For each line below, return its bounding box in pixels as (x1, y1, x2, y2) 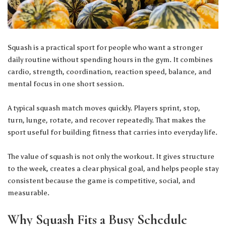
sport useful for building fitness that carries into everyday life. (8, 128, 217, 137)
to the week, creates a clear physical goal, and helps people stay (8, 164, 218, 173)
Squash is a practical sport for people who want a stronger (8, 43, 203, 52)
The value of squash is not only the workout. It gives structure (8, 152, 214, 161)
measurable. (8, 188, 49, 197)
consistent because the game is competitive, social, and (8, 176, 195, 185)
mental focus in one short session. (8, 79, 124, 88)
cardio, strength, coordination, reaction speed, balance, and (8, 67, 211, 76)
